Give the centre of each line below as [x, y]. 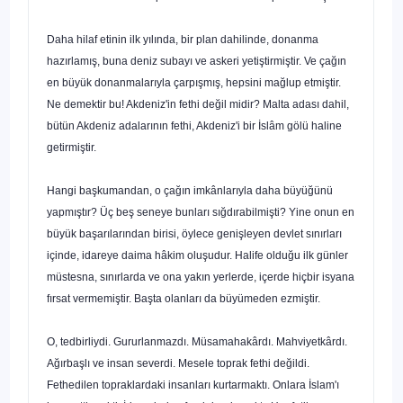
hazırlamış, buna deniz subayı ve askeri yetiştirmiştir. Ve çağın [197, 61]
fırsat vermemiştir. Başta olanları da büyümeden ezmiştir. [184, 298]
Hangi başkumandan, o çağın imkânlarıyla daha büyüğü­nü [190, 190]
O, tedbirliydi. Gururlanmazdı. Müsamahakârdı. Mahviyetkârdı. [197, 341]
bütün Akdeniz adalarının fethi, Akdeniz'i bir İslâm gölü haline [194, 125]
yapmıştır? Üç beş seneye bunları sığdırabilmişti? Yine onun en [201, 212]
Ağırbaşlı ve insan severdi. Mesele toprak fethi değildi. [178, 363]
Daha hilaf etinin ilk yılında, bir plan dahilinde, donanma [183, 39]
